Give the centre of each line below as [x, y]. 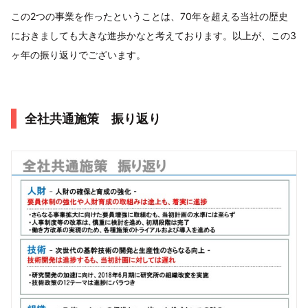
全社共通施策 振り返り [93, 118]
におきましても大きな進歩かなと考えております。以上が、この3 [154, 35]
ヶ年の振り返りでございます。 [78, 54]
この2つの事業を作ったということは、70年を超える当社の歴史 [150, 16]
